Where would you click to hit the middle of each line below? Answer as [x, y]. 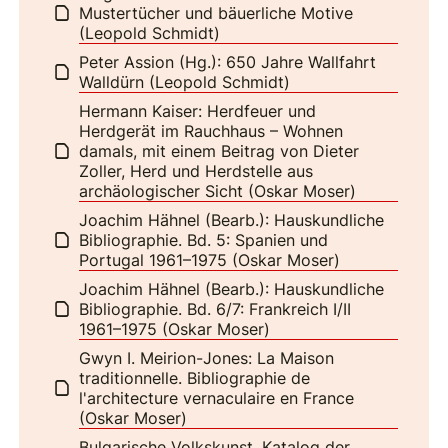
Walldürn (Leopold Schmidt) [185, 81]
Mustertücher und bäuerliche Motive [216, 12]
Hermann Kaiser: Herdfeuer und [198, 110]
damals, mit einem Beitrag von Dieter [219, 150]
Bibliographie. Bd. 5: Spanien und [204, 239]
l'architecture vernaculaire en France [217, 397]
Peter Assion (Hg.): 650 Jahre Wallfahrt [228, 61]
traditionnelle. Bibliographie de [195, 377]
